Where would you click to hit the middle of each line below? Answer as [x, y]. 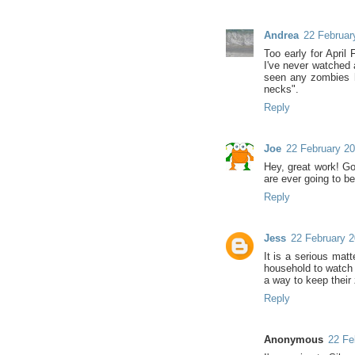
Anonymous [293, 339]
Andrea [281, 35]
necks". [281, 89]
